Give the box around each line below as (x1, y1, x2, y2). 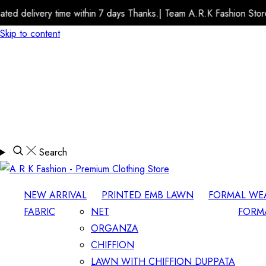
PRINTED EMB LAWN (102, 188, 194, 202)
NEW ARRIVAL (24, 188, 87, 202)
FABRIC (24, 205, 55, 218)
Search (39, 145, 67, 159)
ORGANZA (91, 221, 138, 235)
